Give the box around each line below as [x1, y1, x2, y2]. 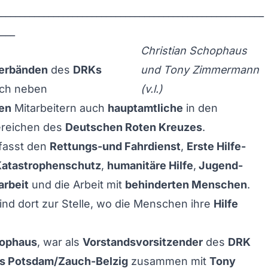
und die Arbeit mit [29, 178, 125, 191]
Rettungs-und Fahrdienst [50, 140, 181, 153]
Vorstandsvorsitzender [83, 236, 203, 248]
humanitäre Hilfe [107, 159, 193, 172]
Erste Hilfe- [187, 140, 246, 153]
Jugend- [196, 159, 243, 172]
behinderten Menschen [125, 178, 247, 191]
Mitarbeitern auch [11, 102, 108, 114]
